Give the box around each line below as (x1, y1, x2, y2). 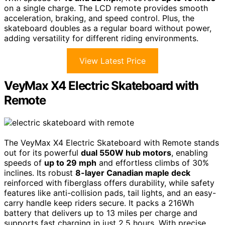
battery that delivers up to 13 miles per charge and (4, 207, 197, 218)
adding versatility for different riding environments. (4, 33, 198, 43)
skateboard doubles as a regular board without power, (4, 23, 211, 33)
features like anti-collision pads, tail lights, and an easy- (4, 187, 216, 198)
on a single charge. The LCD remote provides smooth (4, 3, 208, 13)
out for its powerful (4, 147, 81, 158)
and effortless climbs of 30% (96, 157, 209, 168)
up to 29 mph (44, 157, 96, 168)
